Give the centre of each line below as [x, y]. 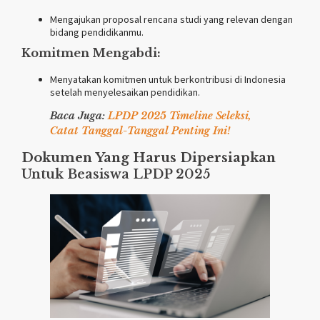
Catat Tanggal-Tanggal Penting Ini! [140, 130]
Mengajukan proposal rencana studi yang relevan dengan [171, 19]
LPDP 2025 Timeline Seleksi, [180, 115]
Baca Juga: [79, 115]
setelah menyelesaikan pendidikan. [125, 92]
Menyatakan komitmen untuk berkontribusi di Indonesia [168, 79]
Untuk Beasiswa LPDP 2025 [116, 174]
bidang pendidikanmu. [97, 32]
